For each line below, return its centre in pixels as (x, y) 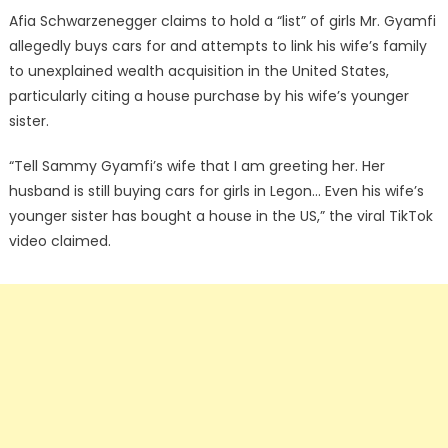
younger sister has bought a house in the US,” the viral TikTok (220, 216)
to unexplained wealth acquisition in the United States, (198, 71)
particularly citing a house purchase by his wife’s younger (208, 96)
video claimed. (59, 241)
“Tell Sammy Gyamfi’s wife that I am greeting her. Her (196, 166)
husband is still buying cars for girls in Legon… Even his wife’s (216, 191)
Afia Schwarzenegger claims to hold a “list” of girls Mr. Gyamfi (222, 21)
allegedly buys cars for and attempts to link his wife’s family (217, 46)
